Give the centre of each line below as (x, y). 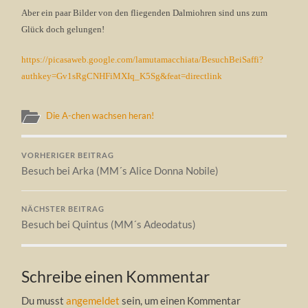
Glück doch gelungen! (63, 29)
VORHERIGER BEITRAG (68, 155)
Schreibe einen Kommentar (116, 276)
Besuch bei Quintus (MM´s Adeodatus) (109, 224)
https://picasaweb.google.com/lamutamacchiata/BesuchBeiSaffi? (143, 59)
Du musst (44, 300)
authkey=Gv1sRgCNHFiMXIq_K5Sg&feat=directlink (122, 76)
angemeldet (93, 300)
